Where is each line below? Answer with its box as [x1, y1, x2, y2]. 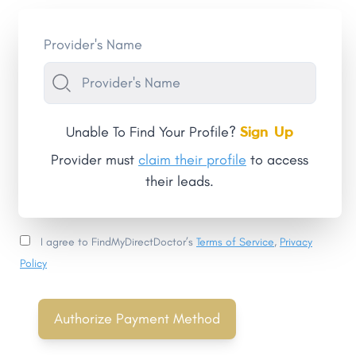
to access [246, 151, 308, 168]
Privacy [280, 235, 312, 249]
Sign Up [240, 122, 293, 140]
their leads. [145, 172, 214, 190]
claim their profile [138, 151, 246, 168]
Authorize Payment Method [54, 310, 220, 327]
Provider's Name [43, 36, 142, 53]
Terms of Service [196, 235, 274, 249]
